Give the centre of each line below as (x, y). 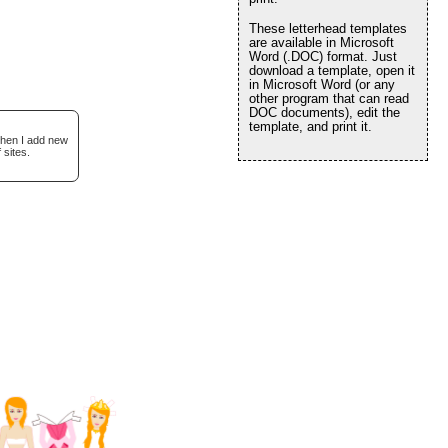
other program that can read (329, 98)
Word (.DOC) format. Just (323, 56)
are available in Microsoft (321, 42)
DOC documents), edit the (324, 112)
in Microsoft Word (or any (322, 84)
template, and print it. (310, 126)
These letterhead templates (328, 28)
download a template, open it (332, 70)
